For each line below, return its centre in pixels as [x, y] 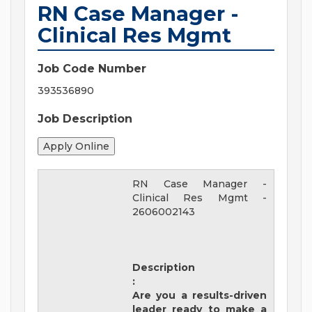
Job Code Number [92, 69]
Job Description [85, 119]
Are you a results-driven [200, 296]
